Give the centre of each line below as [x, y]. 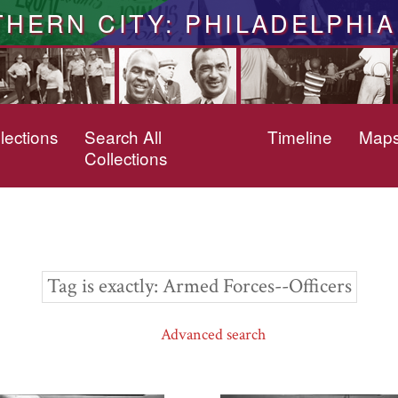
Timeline [299, 136]
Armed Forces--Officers [257, 287]
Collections [126, 158]
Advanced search [213, 335]
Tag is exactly [100, 287]
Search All [123, 136]
